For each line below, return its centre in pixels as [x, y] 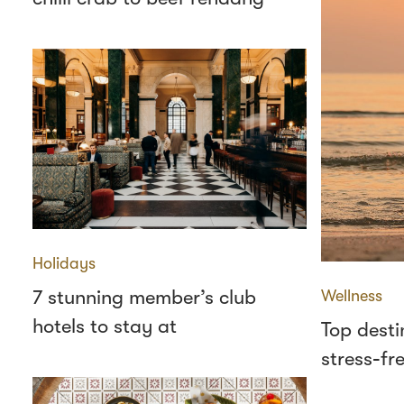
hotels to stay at [105, 326]
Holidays [64, 263]
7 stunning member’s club [144, 297]
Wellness [352, 296]
